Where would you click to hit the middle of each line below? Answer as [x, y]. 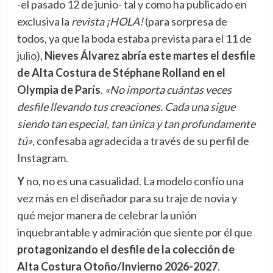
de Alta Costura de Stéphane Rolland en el [121, 73]
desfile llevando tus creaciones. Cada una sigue [126, 107]
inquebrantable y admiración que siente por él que [134, 232]
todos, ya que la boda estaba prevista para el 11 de [134, 39]
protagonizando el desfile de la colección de [126, 250]
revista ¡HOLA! [107, 22]
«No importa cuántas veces [168, 90]
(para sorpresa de [185, 22]
